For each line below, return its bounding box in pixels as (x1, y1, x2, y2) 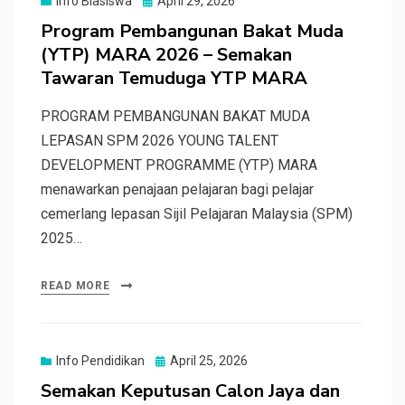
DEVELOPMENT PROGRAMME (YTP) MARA (41, 155, 317, 174)
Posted (155, 352, 195, 367)
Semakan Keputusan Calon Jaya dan (41, 378, 340, 403)
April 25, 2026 (170, 353, 248, 368)
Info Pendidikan (56, 353, 145, 368)
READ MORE (41, 278, 110, 292)
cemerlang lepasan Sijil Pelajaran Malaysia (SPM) (41, 204, 353, 222)
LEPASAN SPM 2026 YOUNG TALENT (41, 131, 278, 149)
